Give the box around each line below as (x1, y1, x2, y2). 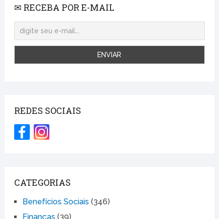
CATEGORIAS (14, 176, 71, 188)
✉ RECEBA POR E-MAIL (14, 1, 114, 13)
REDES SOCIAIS (14, 104, 81, 116)
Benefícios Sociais (22, 197, 89, 206)
